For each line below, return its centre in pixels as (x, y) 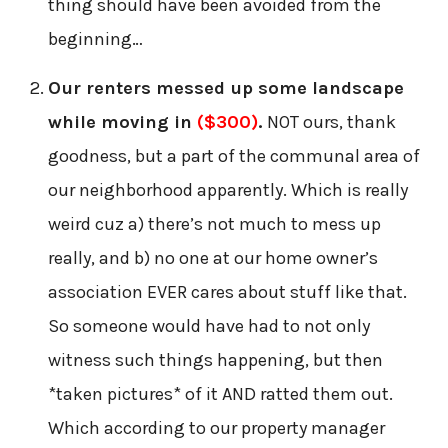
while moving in (122, 122)
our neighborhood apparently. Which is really (227, 190)
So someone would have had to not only (208, 326)
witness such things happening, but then (215, 360)
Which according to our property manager (216, 428)
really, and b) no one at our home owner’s (212, 258)
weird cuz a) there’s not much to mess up (214, 224)
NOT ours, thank (329, 122)
